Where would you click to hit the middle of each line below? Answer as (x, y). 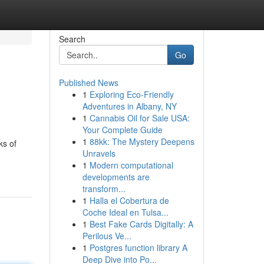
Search (72, 39)
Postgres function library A (138, 247)
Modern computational (131, 165)
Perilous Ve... (107, 236)
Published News (88, 82)
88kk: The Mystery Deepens (142, 141)
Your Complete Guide (122, 130)
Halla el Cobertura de (129, 200)
